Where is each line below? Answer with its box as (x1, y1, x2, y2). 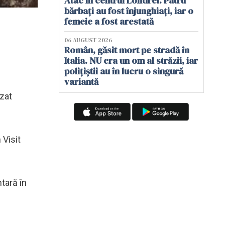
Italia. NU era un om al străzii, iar (64, 54, 198, 67)
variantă (64, 75, 98, 88)
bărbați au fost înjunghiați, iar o (64, 5, 193, 17)
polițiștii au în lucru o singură (64, 65, 183, 77)
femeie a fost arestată (64, 15, 154, 28)
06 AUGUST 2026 (64, 36, 112, 44)
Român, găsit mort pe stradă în (64, 44, 189, 56)
